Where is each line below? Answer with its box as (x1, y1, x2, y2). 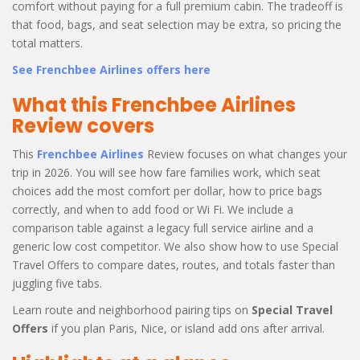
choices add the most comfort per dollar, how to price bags (12, 182, 322, 198)
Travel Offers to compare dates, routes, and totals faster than (12, 256, 335, 272)
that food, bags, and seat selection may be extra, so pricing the (12, 16, 342, 32)
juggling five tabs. (12, 275, 102, 291)
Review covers (12, 112, 154, 139)
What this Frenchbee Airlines (12, 91, 296, 118)
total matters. (12, 35, 83, 51)
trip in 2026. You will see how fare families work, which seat (12, 164, 321, 180)
